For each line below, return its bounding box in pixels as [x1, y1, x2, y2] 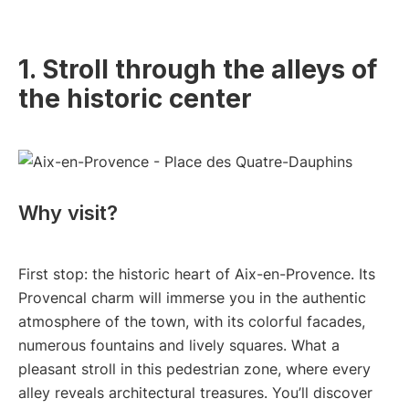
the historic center [18, 82, 252, 114]
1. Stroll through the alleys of [18, 53, 377, 85]
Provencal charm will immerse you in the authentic [18, 288, 366, 308]
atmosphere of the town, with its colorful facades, [18, 312, 365, 331]
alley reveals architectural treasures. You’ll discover [18, 383, 372, 403]
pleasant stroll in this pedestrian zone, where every [18, 360, 371, 379]
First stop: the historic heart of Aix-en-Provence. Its [18, 265, 375, 284]
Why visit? [18, 201, 118, 225]
